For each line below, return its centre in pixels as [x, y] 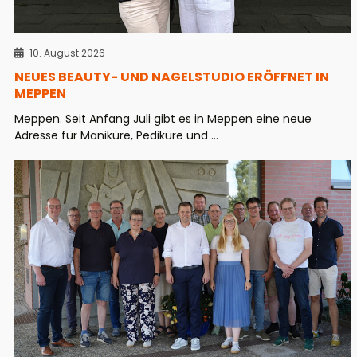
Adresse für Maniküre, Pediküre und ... [116, 135]
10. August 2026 [67, 53]
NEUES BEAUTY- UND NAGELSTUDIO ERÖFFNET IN [172, 76]
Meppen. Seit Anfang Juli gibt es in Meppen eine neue [163, 118]
